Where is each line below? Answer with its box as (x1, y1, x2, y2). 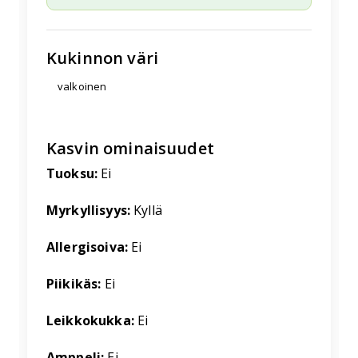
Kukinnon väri (46, 46, 158, 69)
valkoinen (58, 79, 107, 94)
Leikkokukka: (46, 311, 134, 329)
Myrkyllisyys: (46, 201, 130, 219)
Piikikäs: (46, 274, 101, 292)
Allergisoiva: (46, 237, 128, 256)
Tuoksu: (46, 164, 98, 182)
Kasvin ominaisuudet (46, 137, 214, 159)
